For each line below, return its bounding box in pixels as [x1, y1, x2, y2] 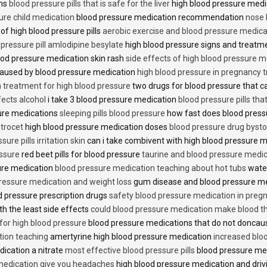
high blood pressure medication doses [23, 122, 169, 132]
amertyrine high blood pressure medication [48, 232, 213, 242]
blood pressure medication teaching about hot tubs [55, 163, 246, 173]
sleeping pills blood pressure [60, 108, 165, 119]
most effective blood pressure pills [65, 246, 195, 256]
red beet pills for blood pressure [20, 150, 142, 160]
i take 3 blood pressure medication [46, 95, 178, 105]
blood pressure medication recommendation [74, 13, 246, 23]
